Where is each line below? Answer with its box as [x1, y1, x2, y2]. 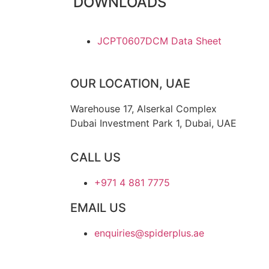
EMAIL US [70, 200, 126, 215]
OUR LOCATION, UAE [70, 76, 190, 91]
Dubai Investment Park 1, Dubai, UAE [70, 117, 237, 130]
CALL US [70, 150, 121, 165]
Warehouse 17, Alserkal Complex [70, 103, 217, 115]
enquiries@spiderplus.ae [94, 226, 204, 239]
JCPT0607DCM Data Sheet [97, 34, 222, 47]
